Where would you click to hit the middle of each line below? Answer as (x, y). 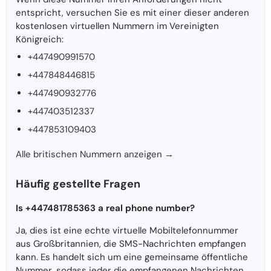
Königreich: (40, 40)
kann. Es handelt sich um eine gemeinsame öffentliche (132, 257)
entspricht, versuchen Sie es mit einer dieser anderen (132, 13)
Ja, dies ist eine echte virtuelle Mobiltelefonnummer (127, 231)
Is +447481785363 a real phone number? (105, 208)
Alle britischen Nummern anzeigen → (95, 155)
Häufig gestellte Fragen (78, 184)
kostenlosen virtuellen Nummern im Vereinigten (117, 26)
